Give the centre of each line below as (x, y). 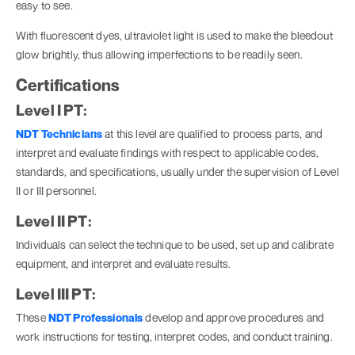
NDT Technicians (59, 134)
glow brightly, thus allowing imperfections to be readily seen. (159, 55)
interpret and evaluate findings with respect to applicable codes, (168, 153)
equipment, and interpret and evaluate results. (124, 264)
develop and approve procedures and (234, 318)
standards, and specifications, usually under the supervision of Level (177, 172)
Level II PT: (54, 221)
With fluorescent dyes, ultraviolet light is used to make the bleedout (174, 36)
